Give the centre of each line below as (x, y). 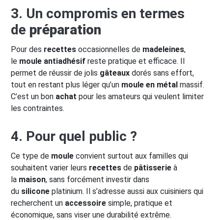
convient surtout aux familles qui (131, 156)
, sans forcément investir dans (97, 179)
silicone (35, 191)
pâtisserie (153, 167)
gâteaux (115, 73)
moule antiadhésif (52, 61)
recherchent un (38, 203)
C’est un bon (33, 96)
